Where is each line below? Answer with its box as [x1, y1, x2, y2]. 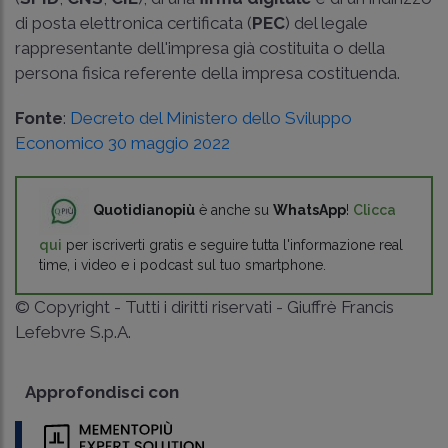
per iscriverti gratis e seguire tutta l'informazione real [62, 236, 403, 253]
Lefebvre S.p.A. [15, 321, 131, 342]
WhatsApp [273, 201, 346, 218]
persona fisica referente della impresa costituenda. [15, 62, 400, 83]
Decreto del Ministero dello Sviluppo [70, 107, 352, 128]
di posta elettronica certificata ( [15, 12, 252, 33]
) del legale [285, 12, 368, 33]
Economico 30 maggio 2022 [15, 132, 230, 153]
